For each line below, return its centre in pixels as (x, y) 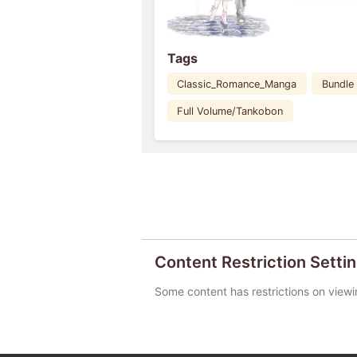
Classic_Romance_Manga (237, 84)
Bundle (338, 84)
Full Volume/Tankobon (230, 111)
